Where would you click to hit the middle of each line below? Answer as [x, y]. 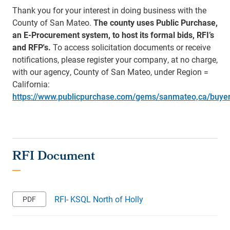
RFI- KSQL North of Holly [99, 199]
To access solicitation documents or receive [131, 47]
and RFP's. [32, 47]
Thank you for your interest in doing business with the [109, 10]
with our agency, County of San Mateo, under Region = [110, 72]
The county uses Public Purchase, [156, 22]
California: [31, 84]
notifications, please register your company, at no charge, [115, 59]
